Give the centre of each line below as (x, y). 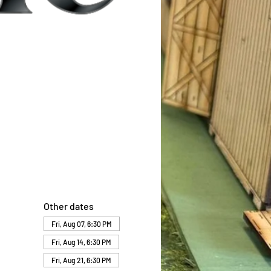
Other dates (68, 206)
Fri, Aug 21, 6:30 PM (81, 260)
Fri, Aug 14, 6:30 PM (81, 242)
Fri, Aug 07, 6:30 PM (81, 224)
